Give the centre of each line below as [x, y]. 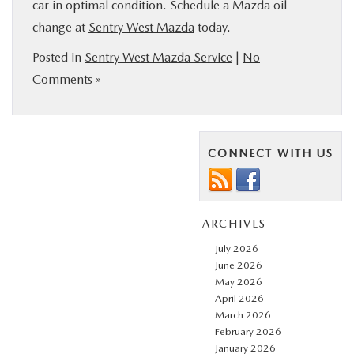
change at [60, 27]
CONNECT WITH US [271, 153]
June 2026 [239, 265]
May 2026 [239, 281]
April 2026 [239, 298]
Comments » [67, 79]
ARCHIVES [234, 223]
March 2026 [243, 314]
